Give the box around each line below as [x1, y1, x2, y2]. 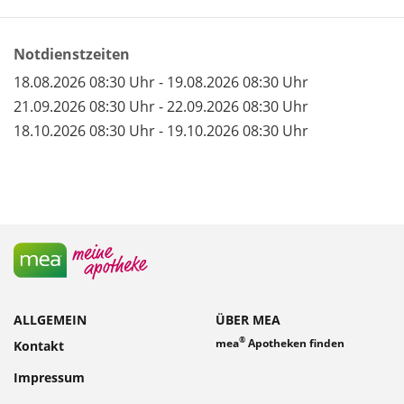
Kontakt [14, 336, 64, 354]
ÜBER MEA [216, 311, 280, 329]
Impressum [14, 368, 85, 386]
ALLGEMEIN [14, 311, 87, 329]
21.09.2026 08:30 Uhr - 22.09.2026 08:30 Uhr [14, 96, 308, 116]
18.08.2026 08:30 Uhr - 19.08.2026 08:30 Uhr [14, 71, 308, 92]
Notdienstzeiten [14, 44, 130, 65]
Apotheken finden [245, 335, 344, 351]
